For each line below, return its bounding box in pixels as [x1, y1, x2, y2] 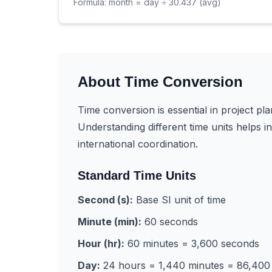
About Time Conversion [78, 73, 243, 90]
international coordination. [78, 138, 198, 150]
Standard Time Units [78, 169, 196, 182]
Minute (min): [78, 216, 141, 228]
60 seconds [141, 216, 198, 228]
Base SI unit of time [133, 194, 226, 206]
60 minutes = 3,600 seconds [124, 237, 259, 250]
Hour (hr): [78, 237, 124, 250]
